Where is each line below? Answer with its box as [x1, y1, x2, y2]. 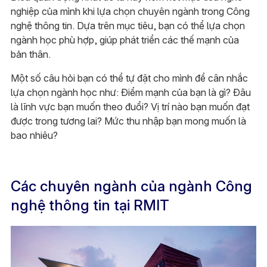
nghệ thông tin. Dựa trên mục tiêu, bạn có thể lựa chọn [10, 19, 245, 32]
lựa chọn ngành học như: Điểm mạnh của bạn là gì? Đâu [10, 86, 251, 98]
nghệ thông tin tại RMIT [10, 196, 169, 214]
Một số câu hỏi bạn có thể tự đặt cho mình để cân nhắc [10, 72, 248, 84]
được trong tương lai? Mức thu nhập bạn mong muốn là [10, 114, 246, 127]
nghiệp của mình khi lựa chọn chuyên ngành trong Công [10, 5, 250, 17]
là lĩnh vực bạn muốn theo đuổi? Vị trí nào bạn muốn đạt [10, 100, 250, 113]
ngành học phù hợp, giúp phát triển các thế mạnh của [10, 33, 239, 46]
